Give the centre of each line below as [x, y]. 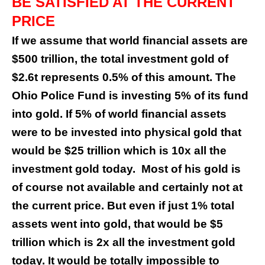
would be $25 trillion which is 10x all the [119, 151]
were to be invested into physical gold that [127, 132]
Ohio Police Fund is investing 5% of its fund [130, 96]
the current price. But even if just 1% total [123, 206]
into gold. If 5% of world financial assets [119, 114]
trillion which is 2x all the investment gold [124, 243]
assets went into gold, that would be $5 [117, 224]
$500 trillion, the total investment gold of [120, 59]
